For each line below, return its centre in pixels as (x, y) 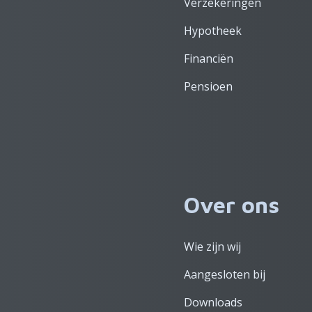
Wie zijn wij (212, 247)
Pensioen (208, 86)
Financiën (209, 58)
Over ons (232, 205)
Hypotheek (213, 31)
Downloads (213, 302)
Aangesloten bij (225, 274)
